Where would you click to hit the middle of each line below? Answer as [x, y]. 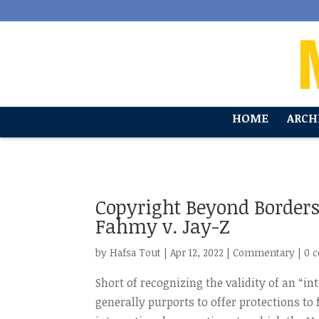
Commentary [264, 252]
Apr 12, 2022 [197, 252]
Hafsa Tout [136, 252]
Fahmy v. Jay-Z [163, 226]
